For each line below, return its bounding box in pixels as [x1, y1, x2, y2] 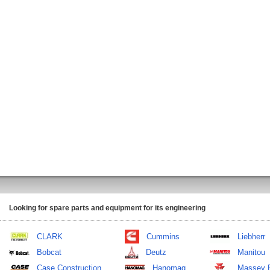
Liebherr [237, 232, 265, 241]
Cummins [146, 232, 180, 241]
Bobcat [37, 248, 61, 257]
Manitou [237, 248, 265, 257]
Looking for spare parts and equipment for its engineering [9, 204, 206, 212]
